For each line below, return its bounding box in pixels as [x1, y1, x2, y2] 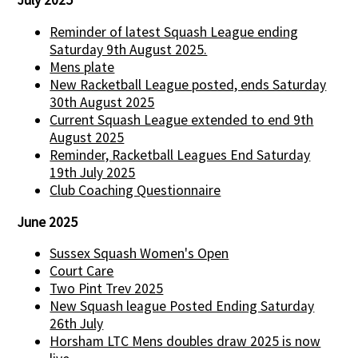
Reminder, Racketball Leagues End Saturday [50, 145, 311, 164]
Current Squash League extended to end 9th [50, 110, 314, 129]
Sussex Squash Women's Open [50, 245, 229, 263]
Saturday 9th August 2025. [50, 40, 208, 58]
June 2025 [18, 213, 78, 231]
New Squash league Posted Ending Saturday [50, 297, 315, 316]
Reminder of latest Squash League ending [50, 22, 299, 41]
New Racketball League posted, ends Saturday [50, 75, 327, 93]
